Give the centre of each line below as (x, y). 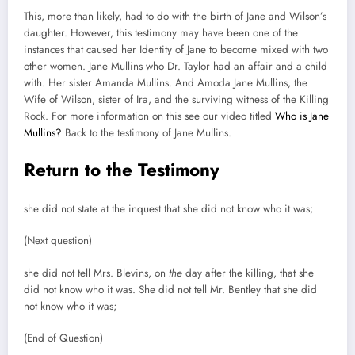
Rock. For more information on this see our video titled (149, 116)
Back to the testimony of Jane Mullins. (148, 133)
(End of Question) (65, 338)
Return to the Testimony (122, 169)
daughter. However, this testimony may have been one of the (161, 33)
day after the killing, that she (248, 273)
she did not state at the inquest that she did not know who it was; (170, 209)
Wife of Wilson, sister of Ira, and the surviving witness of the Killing (176, 100)
